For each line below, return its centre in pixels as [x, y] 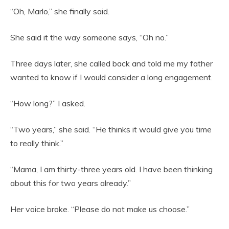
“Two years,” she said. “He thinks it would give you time [111, 130]
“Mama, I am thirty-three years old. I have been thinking [111, 169]
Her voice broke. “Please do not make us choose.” [100, 209]
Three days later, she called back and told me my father [111, 64]
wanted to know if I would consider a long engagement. [111, 77]
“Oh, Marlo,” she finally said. [60, 12]
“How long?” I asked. [48, 104]
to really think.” [37, 143]
